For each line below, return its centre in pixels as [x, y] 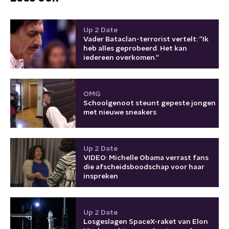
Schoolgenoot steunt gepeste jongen [150, 103]
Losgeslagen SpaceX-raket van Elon [146, 222]
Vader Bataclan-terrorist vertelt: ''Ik [146, 39]
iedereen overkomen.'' [121, 58]
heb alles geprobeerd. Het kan [135, 48]
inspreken [101, 176]
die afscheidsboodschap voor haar [144, 167]
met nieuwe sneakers [120, 112]
